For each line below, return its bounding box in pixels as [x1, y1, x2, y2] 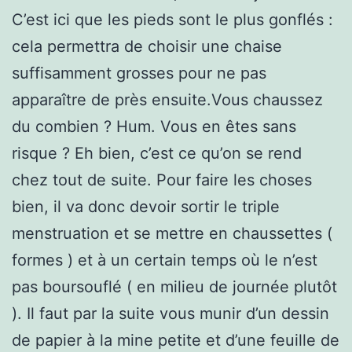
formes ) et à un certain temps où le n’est [12, 250, 317, 269]
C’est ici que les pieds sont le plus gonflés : [12, 9, 333, 29]
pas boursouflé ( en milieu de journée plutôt [12, 277, 337, 296]
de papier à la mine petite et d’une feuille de [12, 330, 339, 350]
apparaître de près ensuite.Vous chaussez [12, 90, 323, 109]
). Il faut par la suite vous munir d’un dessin [12, 303, 329, 323]
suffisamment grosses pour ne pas [12, 63, 266, 82]
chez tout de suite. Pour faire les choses [12, 170, 312, 189]
